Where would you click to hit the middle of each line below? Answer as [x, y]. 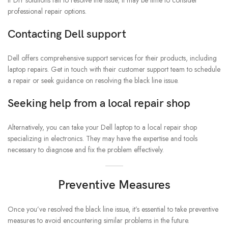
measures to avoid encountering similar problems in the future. [98, 221]
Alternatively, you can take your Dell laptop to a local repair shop [102, 127]
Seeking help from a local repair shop [99, 104]
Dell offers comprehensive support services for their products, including [112, 58]
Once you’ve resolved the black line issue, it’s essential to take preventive [113, 209]
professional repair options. [47, 11]
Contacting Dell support [67, 35]
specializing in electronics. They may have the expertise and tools [103, 139]
